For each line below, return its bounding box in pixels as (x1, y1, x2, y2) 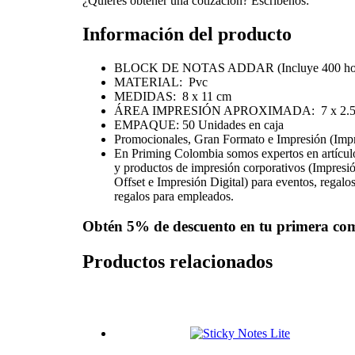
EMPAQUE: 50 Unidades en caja (114, 117, 284, 132)
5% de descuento (127, 218, 236, 235)
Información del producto (82, 23, 292, 44)
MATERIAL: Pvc (114, 74, 208, 89)
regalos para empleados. (114, 189, 234, 203)
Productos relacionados (82, 251, 273, 273)
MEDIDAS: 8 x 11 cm (114, 89, 231, 103)
